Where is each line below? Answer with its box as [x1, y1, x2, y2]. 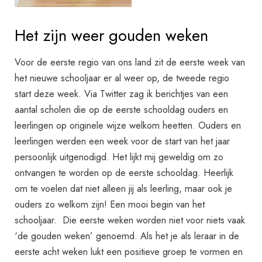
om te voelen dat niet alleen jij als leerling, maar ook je [15, 181, 233, 196]
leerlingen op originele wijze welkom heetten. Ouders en [15, 118, 242, 133]
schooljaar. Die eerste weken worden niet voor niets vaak [15, 213, 246, 227]
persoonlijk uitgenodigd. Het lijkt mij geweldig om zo [15, 150, 224, 164]
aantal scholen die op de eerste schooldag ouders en [15, 102, 229, 117]
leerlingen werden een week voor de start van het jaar [15, 134, 230, 149]
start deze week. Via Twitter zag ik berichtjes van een [15, 87, 229, 101]
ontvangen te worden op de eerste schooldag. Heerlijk [15, 166, 234, 180]
